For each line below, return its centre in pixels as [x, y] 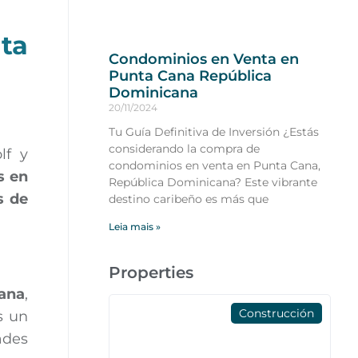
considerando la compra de [184, 149]
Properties [151, 273]
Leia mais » [134, 227]
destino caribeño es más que [188, 199]
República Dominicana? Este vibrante [213, 183]
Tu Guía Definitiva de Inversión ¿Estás [213, 132]
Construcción [276, 314]
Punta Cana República [190, 76]
